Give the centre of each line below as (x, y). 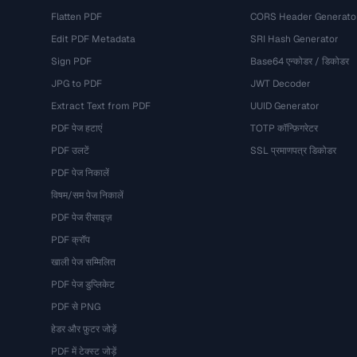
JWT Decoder (280, 84)
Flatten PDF (76, 17)
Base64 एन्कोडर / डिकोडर (299, 61)
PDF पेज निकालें (80, 173)
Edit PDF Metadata (93, 39)
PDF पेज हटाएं (76, 128)
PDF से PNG (76, 307)
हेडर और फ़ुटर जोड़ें (84, 329)
